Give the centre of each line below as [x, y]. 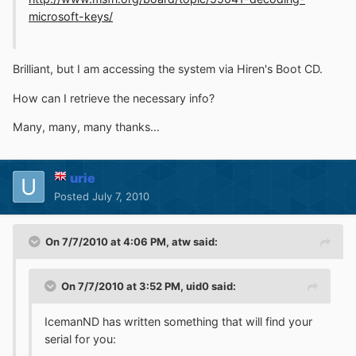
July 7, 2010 [121, 196]
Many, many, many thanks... [86, 126]
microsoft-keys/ [71, 16]
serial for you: [80, 339]
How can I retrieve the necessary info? [114, 98]
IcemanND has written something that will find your [178, 321]
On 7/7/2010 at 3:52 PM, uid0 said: [149, 286]
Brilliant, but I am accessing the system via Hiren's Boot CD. [168, 69]
